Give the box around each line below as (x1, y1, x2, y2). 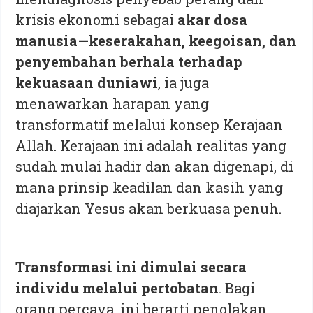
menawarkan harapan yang (15, 94, 210, 112)
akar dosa (177, 10, 248, 29)
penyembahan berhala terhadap (15, 52, 243, 71)
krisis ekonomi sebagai (15, 10, 178, 29)
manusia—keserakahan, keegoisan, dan (15, 31, 297, 50)
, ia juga (158, 73, 210, 92)
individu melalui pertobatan (15, 278, 219, 297)
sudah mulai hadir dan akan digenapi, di (15, 156, 294, 175)
